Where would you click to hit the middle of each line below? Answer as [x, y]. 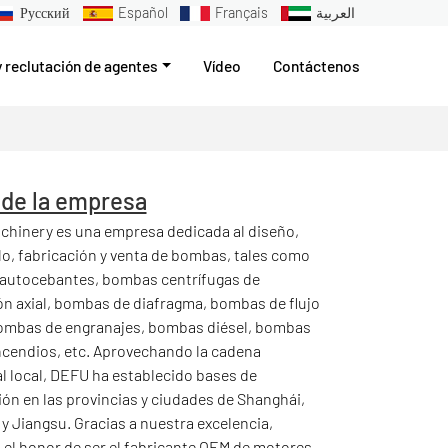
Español [142, 13]
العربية [336, 13]
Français [242, 13]
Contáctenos [316, 65]
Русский [44, 13]
